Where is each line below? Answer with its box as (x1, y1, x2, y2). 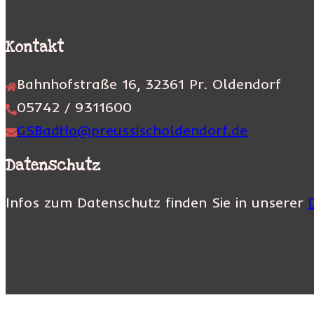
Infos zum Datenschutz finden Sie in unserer (6, 193, 308, 211)
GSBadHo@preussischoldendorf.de (17, 121, 247, 139)
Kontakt (6, 37, 64, 57)
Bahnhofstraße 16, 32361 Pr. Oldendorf (17, 74, 281, 93)
